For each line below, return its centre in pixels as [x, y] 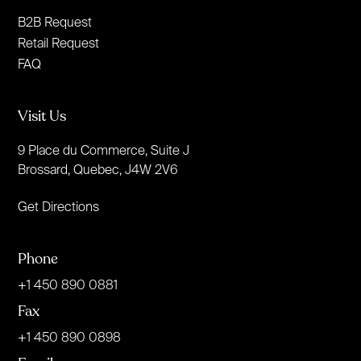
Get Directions [59, 206]
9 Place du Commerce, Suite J [104, 149]
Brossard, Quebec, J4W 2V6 [98, 169]
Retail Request [59, 42]
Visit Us [42, 116]
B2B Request [55, 21]
